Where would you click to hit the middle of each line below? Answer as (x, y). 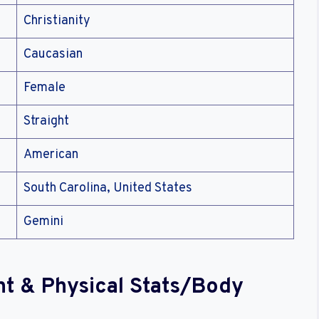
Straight (46, 122)
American (51, 155)
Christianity (57, 21)
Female (45, 88)
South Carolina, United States (108, 189)
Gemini (43, 222)
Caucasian (53, 55)
